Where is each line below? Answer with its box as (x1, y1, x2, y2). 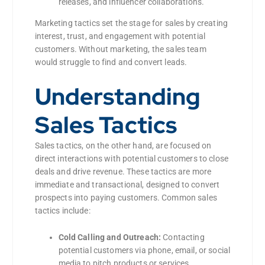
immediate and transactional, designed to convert (34, 180, 220, 190)
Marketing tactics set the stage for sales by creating (34, 18, 228, 28)
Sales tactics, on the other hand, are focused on (34, 141, 212, 151)
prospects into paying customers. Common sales (34, 193, 217, 203)
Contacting (161, 232, 205, 243)
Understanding (34, 81, 201, 112)
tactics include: (34, 206, 91, 216)
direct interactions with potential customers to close (34, 154, 228, 164)
